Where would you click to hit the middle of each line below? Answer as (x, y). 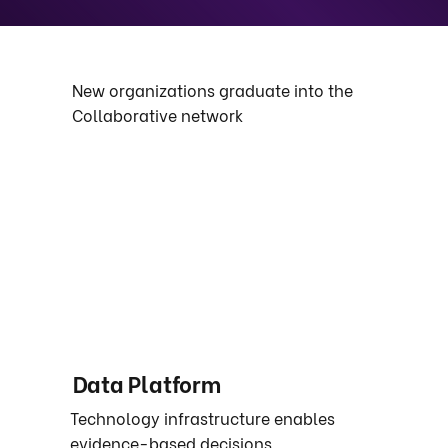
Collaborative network (157, 115)
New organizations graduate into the (212, 90)
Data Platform (146, 383)
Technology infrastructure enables (203, 417)
